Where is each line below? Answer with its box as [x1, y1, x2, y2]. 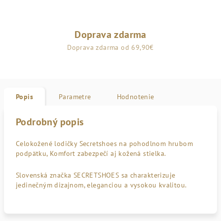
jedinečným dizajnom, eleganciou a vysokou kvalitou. [16, 181, 188, 189]
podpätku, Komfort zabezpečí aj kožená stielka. [16, 149, 166, 158]
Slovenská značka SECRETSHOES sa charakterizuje [16, 171, 176, 180]
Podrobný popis [16, 115, 84, 128]
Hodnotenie [116, 92, 154, 101]
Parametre [59, 92, 91, 101]
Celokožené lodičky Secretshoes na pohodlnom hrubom [16, 139, 193, 148]
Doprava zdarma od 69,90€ [67, 43, 154, 52]
